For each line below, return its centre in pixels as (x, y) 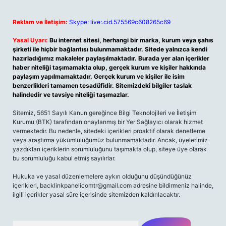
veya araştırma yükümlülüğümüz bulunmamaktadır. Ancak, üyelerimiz (110, 140)
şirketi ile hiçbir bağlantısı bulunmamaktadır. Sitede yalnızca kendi (110, 49)
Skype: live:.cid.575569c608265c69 (120, 22)
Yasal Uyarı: (30, 40)
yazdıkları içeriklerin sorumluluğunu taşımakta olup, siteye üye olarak (110, 149)
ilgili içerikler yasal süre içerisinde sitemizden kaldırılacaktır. (96, 194)
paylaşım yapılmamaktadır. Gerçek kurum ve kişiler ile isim (99, 76)
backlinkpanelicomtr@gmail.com (86, 185)
